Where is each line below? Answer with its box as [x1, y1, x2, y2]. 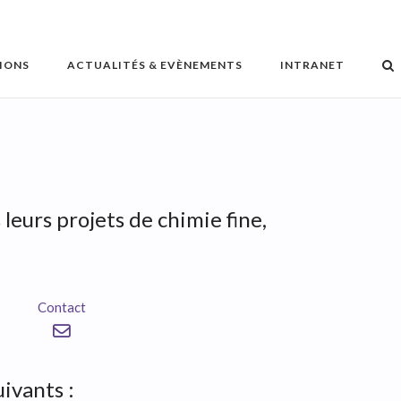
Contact [37, 299, 86, 316]
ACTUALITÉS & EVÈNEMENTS [66, 57, 243, 72]
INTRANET [279, 57, 345, 72]
